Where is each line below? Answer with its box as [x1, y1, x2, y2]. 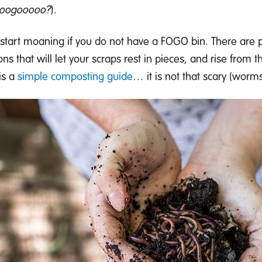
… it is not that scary [133, 68, 226, 84]
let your [55, 51, 92, 66]
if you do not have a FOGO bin [64, 33, 205, 49]
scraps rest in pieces [92, 51, 184, 66]
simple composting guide [18, 68, 133, 84]
